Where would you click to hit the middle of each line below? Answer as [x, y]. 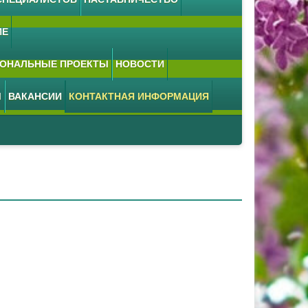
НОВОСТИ [140, 64]
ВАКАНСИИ [35, 96]
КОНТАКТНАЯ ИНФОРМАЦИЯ [139, 96]
